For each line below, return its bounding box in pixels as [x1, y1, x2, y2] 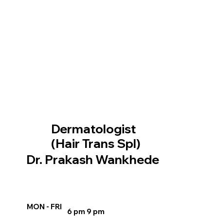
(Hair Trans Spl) [51, 135, 141, 151]
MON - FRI [26, 202, 62, 212]
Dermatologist [51, 121, 139, 136]
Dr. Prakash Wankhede [26, 151, 159, 167]
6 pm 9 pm [67, 207, 105, 217]
